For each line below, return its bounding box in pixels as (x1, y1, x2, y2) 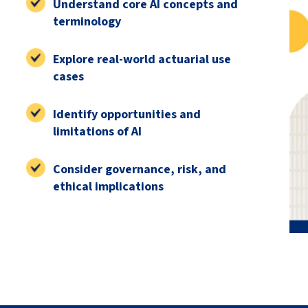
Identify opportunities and (52, 106, 201, 123)
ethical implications (52, 178, 164, 195)
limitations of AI (52, 123, 142, 140)
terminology (52, 13, 121, 30)
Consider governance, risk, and (52, 161, 226, 178)
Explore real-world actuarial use (52, 51, 231, 68)
